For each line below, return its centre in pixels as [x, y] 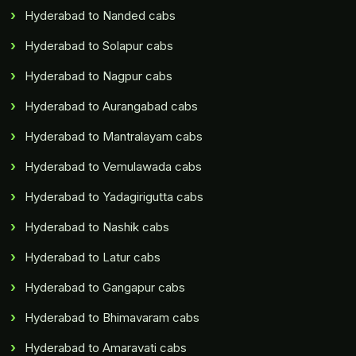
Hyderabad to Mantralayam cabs [114, 137]
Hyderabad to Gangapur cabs [105, 288]
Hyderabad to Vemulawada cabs [114, 167]
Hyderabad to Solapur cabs [99, 46]
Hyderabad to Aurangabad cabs [112, 106]
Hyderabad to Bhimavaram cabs [112, 318]
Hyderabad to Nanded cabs [101, 16]
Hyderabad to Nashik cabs [97, 227]
